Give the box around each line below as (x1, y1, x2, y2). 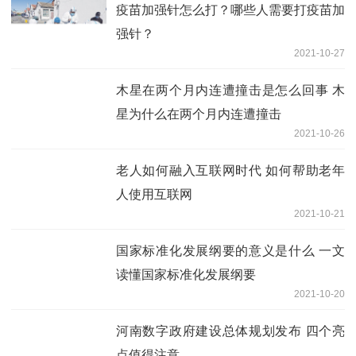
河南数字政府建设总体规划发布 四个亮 (116, 323, 345, 338)
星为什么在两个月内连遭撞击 (116, 106, 281, 121)
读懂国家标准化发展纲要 (116, 267, 256, 281)
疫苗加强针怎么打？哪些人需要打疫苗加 (116, 2, 345, 17)
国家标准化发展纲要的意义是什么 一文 (116, 243, 345, 257)
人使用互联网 (116, 187, 192, 201)
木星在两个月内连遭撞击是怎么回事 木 (116, 83, 345, 97)
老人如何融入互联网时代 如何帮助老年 (116, 163, 345, 177)
